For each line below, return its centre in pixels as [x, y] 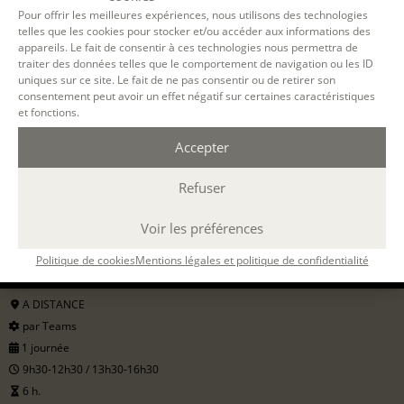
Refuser [202, 188]
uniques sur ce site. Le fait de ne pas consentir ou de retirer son [177, 79]
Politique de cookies [85, 260]
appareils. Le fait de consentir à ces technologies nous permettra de [188, 47]
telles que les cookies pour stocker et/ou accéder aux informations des [194, 31]
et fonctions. [49, 112]
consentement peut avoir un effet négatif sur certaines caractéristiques [197, 96]
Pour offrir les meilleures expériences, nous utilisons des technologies [193, 14]
